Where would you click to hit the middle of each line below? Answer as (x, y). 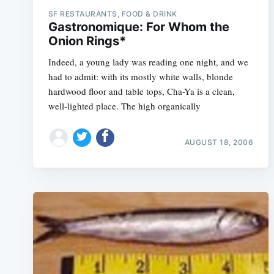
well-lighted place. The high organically (124, 106)
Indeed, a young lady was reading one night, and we (148, 62)
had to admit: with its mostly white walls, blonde (140, 76)
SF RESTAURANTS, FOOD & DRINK (113, 14)
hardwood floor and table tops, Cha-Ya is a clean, (141, 91)
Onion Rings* (87, 41)
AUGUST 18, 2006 (219, 142)
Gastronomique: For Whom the (139, 27)
